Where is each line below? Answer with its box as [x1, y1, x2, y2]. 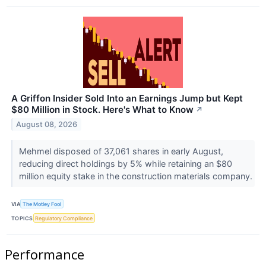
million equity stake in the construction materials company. [18, 170, 255, 181]
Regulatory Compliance [35, 214, 93, 221]
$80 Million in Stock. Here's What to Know [11, 103, 194, 115]
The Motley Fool [23, 200, 62, 207]
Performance [5, 245, 84, 264]
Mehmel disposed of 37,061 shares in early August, [18, 145, 223, 156]
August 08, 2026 [16, 119, 78, 129]
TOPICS [11, 214, 33, 221]
